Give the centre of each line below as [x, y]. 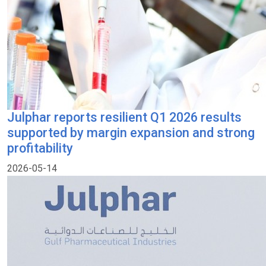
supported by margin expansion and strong [131, 133]
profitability [40, 148]
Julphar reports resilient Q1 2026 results [124, 117]
